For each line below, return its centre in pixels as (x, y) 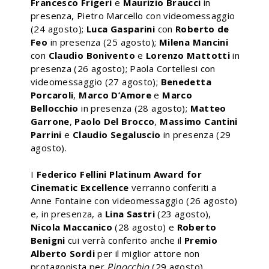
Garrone (50, 121)
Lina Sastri (130, 213)
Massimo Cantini (199, 121)
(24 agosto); (59, 29)
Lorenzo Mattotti (188, 55)
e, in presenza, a (68, 213)
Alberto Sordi (63, 253)
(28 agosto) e (145, 227)
